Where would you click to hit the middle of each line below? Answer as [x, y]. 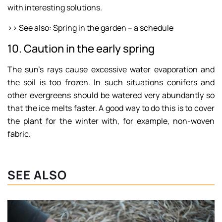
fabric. [19, 134]
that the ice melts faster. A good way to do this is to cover [111, 108]
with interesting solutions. [55, 8]
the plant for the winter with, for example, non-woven [111, 121]
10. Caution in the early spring [81, 49]
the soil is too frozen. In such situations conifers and [111, 83]
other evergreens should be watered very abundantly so [111, 95]
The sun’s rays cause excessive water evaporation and [111, 70]
